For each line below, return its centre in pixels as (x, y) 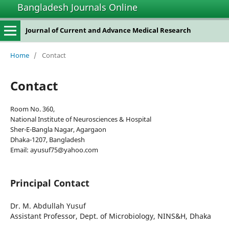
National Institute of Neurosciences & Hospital (81, 119)
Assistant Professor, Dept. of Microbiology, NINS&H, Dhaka (110, 216)
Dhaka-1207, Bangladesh (47, 139)
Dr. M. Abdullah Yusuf (48, 205)
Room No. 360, (32, 109)
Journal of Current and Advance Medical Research (108, 30)
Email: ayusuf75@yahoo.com (54, 150)
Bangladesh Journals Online (77, 7)
